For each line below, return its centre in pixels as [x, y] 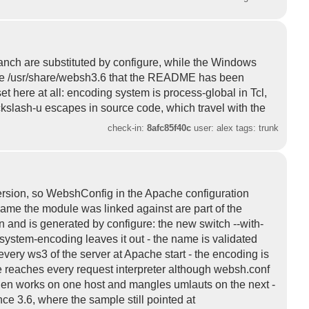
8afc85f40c [169, 128]
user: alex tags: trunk [235, 128]
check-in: [128, 128]
